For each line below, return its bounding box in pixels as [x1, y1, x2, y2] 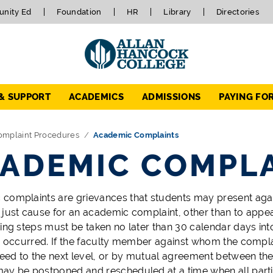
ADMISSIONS [141, 91, 201, 103]
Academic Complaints [93, 130, 179, 140]
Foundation [56, 7, 102, 16]
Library [163, 7, 191, 16]
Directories [216, 7, 260, 16]
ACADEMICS [69, 91, 124, 103]
